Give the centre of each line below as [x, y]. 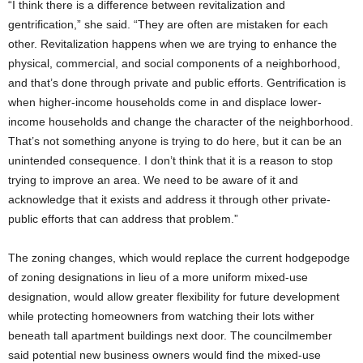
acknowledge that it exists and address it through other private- [169, 200]
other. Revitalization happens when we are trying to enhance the [173, 44]
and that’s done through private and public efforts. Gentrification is [177, 83]
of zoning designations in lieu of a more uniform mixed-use [158, 278]
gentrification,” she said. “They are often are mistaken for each [168, 25]
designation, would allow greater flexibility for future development [174, 297]
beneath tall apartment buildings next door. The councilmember [170, 336]
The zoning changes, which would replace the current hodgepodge [179, 258]
